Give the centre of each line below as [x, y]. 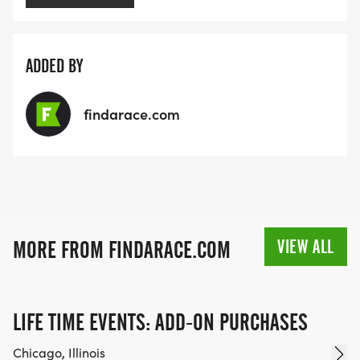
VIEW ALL [306, 246]
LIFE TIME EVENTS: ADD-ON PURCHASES [160, 322]
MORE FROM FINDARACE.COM [122, 250]
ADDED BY [54, 66]
